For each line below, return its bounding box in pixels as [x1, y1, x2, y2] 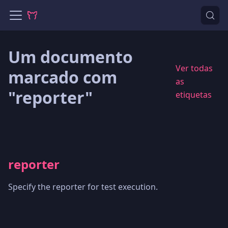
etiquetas [176, 89, 212, 100]
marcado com [8, 66, 117, 88]
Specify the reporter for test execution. [8, 181, 158, 192]
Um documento [8, 46, 133, 68]
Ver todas [176, 63, 213, 74]
